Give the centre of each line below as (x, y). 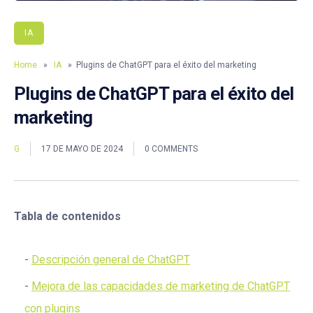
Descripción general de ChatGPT (111, 260)
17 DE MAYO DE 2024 (82, 148)
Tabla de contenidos (67, 217)
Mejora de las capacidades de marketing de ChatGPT (161, 286)
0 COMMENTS (171, 148)
